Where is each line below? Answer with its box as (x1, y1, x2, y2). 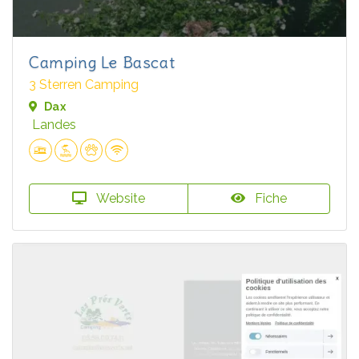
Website (93, 190, 145, 206)
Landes (32, 116, 76, 132)
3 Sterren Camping (29, 76, 139, 92)
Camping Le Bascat (29, 51, 175, 72)
